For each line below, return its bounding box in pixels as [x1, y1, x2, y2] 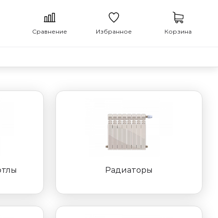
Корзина [164, 28, 192, 35]
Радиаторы [105, 165, 153, 175]
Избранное [96, 28, 132, 35]
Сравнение [32, 28, 67, 35]
